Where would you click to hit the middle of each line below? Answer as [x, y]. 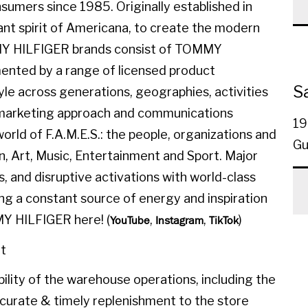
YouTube [130, 220]
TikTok [224, 220]
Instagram [179, 220]
